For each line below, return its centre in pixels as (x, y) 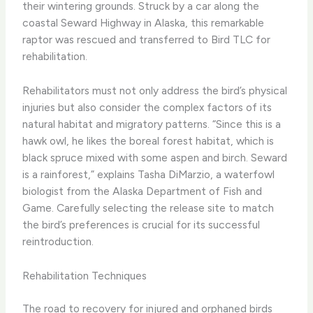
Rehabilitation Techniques (85, 276)
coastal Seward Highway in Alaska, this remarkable (144, 23)
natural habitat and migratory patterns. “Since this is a (152, 124)
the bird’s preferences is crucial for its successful (141, 225)
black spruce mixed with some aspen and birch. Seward (155, 158)
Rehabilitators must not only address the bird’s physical (155, 91)
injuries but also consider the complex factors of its (147, 108)
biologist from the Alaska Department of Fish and (143, 191)
